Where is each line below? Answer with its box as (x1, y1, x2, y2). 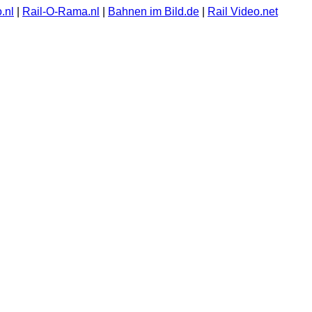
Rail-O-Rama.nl (22, 6, 100, 17)
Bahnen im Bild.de (108, 6, 199, 17)
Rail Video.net (208, 6, 278, 17)
